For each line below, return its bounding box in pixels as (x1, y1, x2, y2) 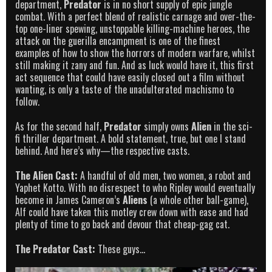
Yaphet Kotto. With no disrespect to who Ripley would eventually (15, 180, 255, 195)
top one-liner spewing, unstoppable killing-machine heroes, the (15, 21, 250, 36)
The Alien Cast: (15, 168, 78, 183)
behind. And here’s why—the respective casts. (15, 143, 189, 158)
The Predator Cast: (15, 241, 95, 256)
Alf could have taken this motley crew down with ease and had (15, 204, 248, 219)
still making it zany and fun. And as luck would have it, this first (15, 58, 254, 73)
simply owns (141, 118, 191, 134)
